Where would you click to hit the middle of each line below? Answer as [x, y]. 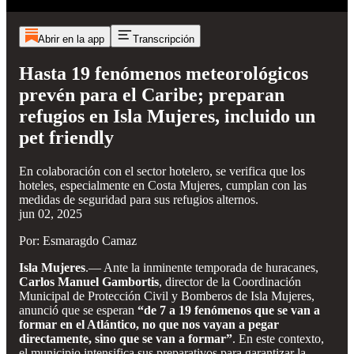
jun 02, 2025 [51, 213]
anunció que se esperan [78, 310]
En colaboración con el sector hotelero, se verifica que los [162, 171]
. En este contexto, [278, 338]
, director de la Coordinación [230, 281]
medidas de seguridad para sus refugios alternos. [139, 199]
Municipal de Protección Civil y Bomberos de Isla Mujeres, [167, 296]
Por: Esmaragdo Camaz [78, 240]
